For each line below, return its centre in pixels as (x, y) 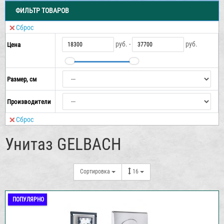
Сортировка (96, 172)
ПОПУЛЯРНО (28, 199)
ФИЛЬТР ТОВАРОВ (42, 10)
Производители (29, 101)
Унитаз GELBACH (63, 144)
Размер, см (22, 79)
